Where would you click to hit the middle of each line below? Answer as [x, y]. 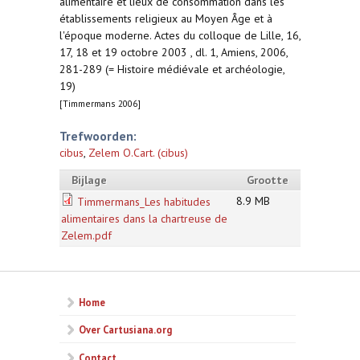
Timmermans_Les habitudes [144, 202]
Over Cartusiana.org [125, 330]
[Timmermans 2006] [100, 103]
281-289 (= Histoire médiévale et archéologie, [172, 69]
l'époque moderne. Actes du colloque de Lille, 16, [180, 35]
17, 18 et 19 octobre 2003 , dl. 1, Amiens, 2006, [174, 52]
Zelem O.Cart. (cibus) [138, 153]
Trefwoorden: [98, 136]
